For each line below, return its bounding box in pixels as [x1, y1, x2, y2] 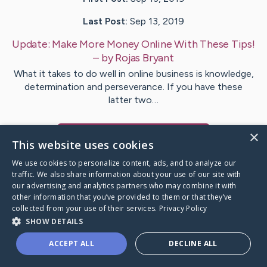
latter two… [108, 94, 159, 106]
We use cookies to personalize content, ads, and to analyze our [12, 158, 237, 168]
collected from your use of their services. [12, 203, 159, 213]
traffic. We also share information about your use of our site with [12, 169, 241, 179]
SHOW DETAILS [26, 216, 83, 226]
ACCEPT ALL [49, 238, 95, 249]
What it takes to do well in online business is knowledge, [13, 68, 254, 80]
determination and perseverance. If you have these [24, 81, 243, 93]
